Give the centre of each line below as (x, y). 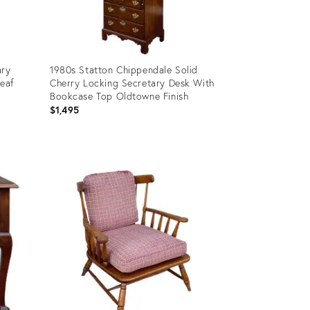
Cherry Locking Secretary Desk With (132, 82)
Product (65, 152)
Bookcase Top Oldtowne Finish (119, 95)
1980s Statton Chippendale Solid (124, 69)
